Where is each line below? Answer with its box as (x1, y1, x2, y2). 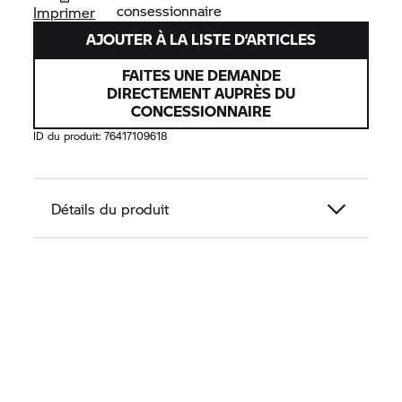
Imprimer (33, 2, 96, 23)
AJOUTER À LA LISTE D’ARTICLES (86, 29, 316, 50)
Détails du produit (51, 198, 170, 220)
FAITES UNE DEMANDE (121, 65, 281, 86)
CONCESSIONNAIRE (131, 100, 271, 122)
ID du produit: (33, 128, 105, 144)
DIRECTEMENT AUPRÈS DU (107, 83, 295, 104)
